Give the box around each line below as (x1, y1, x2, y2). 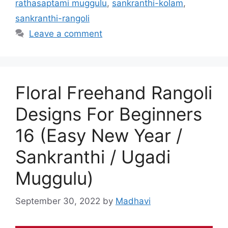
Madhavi (116, 195, 151, 206)
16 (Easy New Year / (15, 125, 182, 147)
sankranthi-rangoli (15, 13, 90, 24)
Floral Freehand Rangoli (15, 82, 212, 104)
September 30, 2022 (15, 195, 100, 206)
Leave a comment (29, 28, 103, 39)
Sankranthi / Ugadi (15, 146, 170, 168)
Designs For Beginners (15, 103, 202, 125)
